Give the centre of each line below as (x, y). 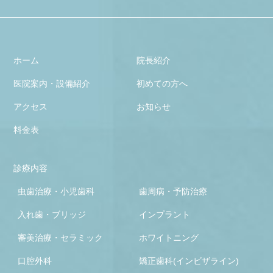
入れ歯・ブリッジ (52, 215)
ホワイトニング (168, 238)
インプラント (164, 215)
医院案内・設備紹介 (52, 84)
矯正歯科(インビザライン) (189, 261)
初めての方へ (162, 84)
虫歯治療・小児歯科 (56, 192)
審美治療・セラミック (61, 238)
